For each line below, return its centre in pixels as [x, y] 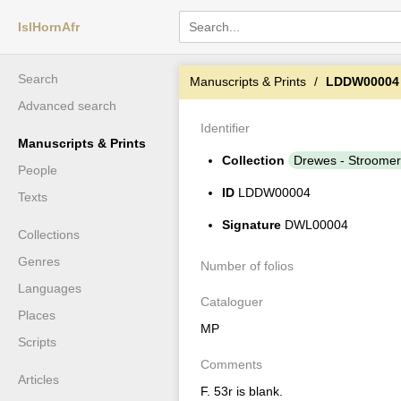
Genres [39, 261]
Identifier [225, 128]
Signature [252, 225]
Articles [38, 380]
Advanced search [67, 106]
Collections [49, 235]
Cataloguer [232, 302]
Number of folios [247, 266]
